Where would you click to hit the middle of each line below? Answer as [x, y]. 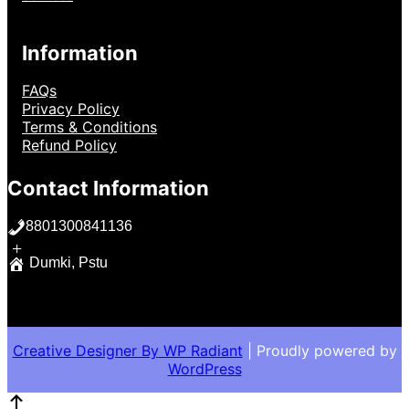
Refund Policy [69, 146]
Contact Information [108, 189]
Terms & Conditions [89, 127]
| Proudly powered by [320, 351]
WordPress [204, 369]
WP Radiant [200, 351]
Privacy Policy [71, 109]
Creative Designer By [85, 351]
